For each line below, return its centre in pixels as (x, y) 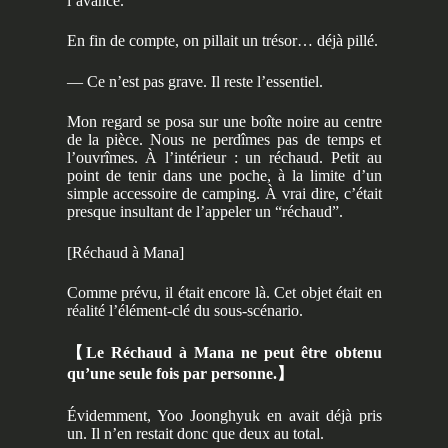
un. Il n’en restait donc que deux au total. (195, 434)
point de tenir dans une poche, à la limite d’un (224, 176)
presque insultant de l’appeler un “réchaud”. (204, 212)
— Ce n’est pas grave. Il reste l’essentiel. (194, 81)
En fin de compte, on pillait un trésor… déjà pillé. (222, 41)
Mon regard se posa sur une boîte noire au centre (224, 122)
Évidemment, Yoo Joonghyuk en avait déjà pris (224, 416)
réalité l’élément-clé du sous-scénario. (184, 311)
